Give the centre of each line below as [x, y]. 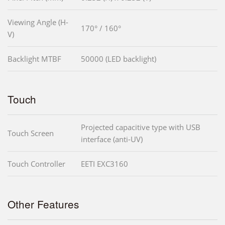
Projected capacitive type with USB [141, 127]
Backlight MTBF [34, 59]
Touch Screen [31, 133]
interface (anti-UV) [112, 139]
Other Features [43, 204]
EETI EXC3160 [104, 163]
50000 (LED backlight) [119, 59]
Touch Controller [36, 163]
